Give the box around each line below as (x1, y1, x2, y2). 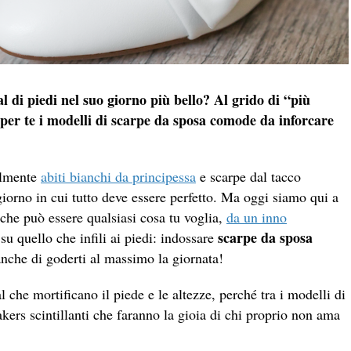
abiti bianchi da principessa (41, 166, 196, 186)
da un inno (226, 207, 287, 226)
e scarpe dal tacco (196, 166, 301, 186)
